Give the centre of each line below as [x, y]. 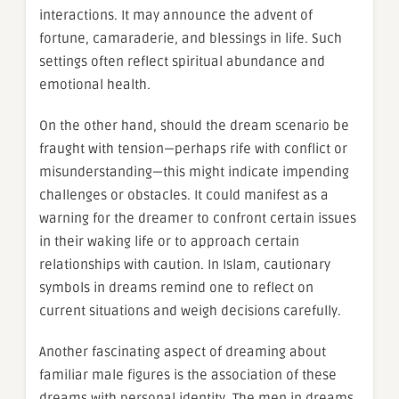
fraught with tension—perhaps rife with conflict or [193, 149]
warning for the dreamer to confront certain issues [198, 219]
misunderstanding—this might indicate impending [194, 172]
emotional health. [95, 85]
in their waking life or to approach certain [169, 242]
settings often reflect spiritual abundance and [182, 62]
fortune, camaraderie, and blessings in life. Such [191, 39]
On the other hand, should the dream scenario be [194, 126]
